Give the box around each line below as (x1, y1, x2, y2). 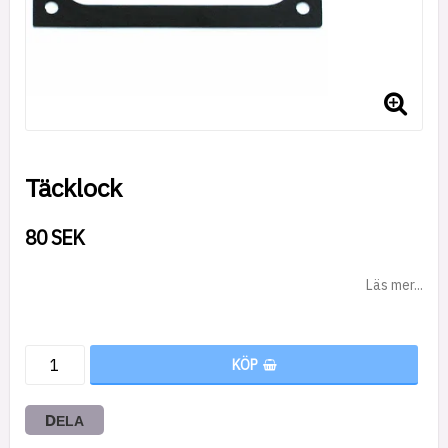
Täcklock (25, 170, 122, 204)
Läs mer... (366, 275, 423, 294)
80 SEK (25, 223, 84, 251)
